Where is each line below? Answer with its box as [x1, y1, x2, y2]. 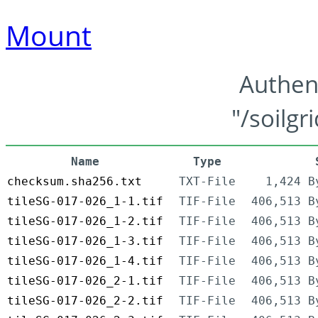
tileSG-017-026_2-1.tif [7, 274, 163, 288]
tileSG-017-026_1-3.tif [7, 234, 163, 248]
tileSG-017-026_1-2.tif [7, 214, 163, 229]
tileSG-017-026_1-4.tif [7, 254, 163, 268]
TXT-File [179, 175, 236, 189]
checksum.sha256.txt [7, 175, 142, 189]
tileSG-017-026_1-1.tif [7, 194, 163, 209]
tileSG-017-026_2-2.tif [7, 294, 163, 308]
